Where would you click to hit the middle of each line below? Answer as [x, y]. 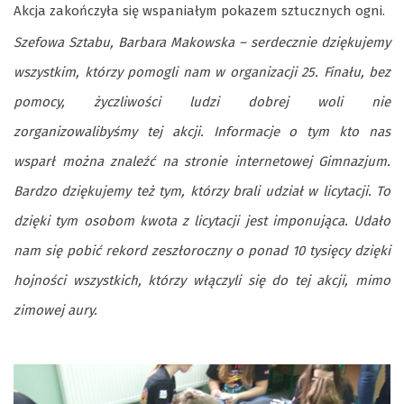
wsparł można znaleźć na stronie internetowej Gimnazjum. [202, 161]
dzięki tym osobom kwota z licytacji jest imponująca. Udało [202, 220]
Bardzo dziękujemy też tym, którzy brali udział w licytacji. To [202, 191]
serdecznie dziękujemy [321, 42]
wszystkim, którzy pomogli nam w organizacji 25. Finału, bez [202, 72]
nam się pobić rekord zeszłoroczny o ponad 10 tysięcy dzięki [202, 250]
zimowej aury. [55, 310]
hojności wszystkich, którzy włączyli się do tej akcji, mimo [202, 280]
